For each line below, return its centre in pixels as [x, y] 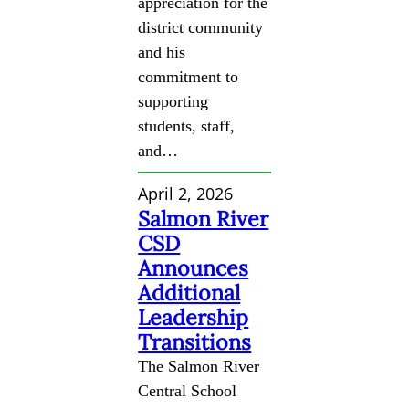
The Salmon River [199, 366]
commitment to [189, 76]
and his [162, 52]
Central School [188, 390]
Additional [189, 292]
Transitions [195, 341]
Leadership [194, 317]
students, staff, [187, 126]
